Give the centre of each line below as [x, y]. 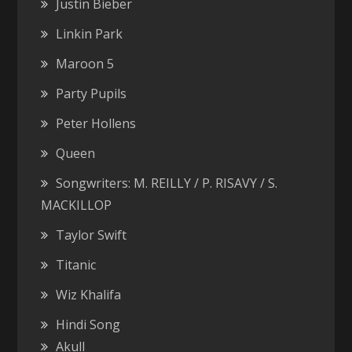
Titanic [76, 264]
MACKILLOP [77, 205]
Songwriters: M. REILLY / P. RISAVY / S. [167, 183]
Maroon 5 [85, 63]
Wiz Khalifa [89, 294]
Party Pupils [92, 93]
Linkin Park [90, 33]
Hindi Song [88, 324]
